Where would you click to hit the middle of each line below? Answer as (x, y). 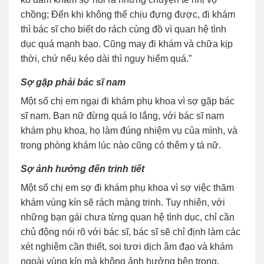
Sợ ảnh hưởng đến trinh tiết (82, 169)
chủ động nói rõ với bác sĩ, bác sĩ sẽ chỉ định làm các (131, 232)
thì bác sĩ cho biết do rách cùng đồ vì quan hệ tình (123, 29)
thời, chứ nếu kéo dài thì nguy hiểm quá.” (106, 59)
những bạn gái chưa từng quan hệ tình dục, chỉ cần (128, 217)
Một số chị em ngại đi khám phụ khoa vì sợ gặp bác (128, 101)
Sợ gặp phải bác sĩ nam (73, 82)
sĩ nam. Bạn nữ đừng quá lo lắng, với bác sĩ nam (122, 116)
